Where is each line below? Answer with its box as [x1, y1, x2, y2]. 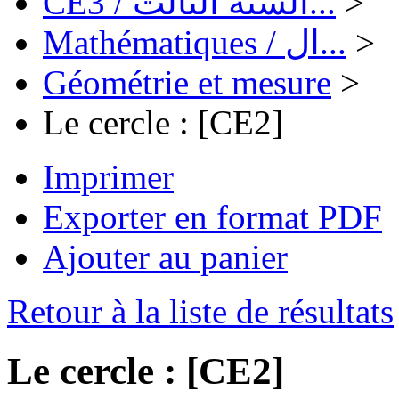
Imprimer [43, 158, 174, 197]
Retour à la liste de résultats [7, 292, 394, 331]
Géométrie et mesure [43, 63, 331, 102]
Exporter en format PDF [43, 198, 382, 237]
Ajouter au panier [43, 238, 288, 277]
